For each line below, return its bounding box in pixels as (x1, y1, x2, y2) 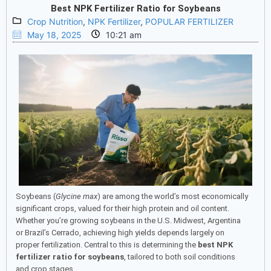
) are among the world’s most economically (97, 192, 248, 201)
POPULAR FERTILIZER (145, 16, 233, 27)
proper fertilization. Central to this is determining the (16, 240, 198, 250)
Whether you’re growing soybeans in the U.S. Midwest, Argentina (16, 216, 241, 226)
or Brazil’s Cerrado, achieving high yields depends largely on (16, 228, 224, 238)
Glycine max (56, 192, 97, 201)
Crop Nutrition (27, 16, 83, 27)
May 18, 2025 (27, 30, 82, 41)
